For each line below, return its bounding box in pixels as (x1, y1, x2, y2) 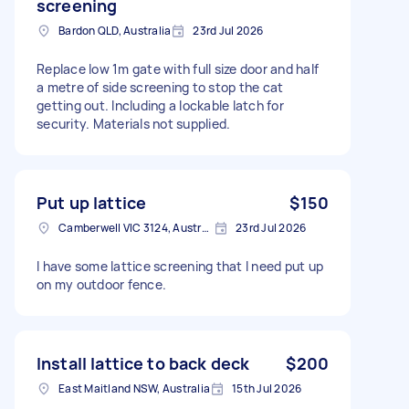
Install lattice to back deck (37, 351, 250, 374)
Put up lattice (37, 191, 147, 214)
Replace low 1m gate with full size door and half (37, 59, 319, 78)
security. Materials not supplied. (37, 114, 231, 132)
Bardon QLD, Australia (58, 22, 172, 38)
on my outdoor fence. (37, 275, 166, 293)
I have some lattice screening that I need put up (37, 257, 323, 275)
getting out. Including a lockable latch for (37, 96, 284, 114)
